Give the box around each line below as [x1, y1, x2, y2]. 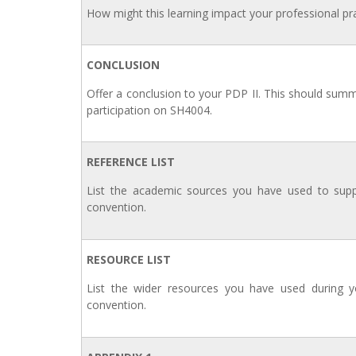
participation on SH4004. [87, 103, 212, 118]
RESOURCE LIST [87, 252, 171, 267]
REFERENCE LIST [87, 154, 175, 169]
